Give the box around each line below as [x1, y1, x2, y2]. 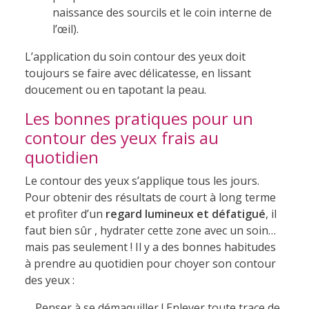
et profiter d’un [24, 206, 106, 221]
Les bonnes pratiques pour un [24, 106, 253, 130]
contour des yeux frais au [24, 126, 219, 149]
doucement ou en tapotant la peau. [24, 81, 206, 97]
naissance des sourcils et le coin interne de [52, 4, 272, 20]
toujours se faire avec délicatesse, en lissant [24, 65, 251, 81]
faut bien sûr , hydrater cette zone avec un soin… [24, 222, 276, 238]
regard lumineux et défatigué [105, 206, 266, 221]
